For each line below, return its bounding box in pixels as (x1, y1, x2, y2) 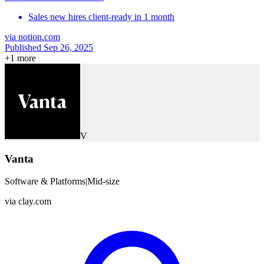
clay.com (18, 196, 51, 207)
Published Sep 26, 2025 (5, 42, 93, 53)
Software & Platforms (5, 176, 85, 187)
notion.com (18, 32, 60, 42)
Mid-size (87, 176, 120, 187)
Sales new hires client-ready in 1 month (28, 12, 174, 22)
